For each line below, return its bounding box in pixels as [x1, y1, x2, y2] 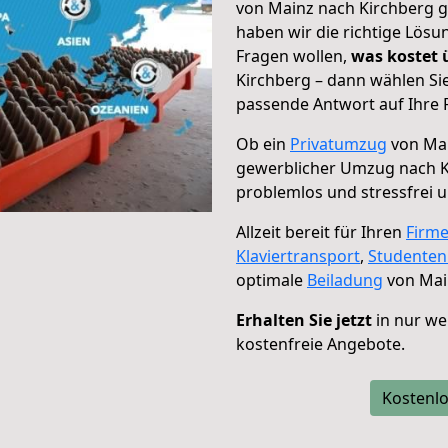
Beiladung [307, 269, 383, 291]
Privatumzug [290, 133, 387, 155]
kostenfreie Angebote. [236, 333, 405, 355]
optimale [236, 269, 307, 291]
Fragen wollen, [236, 45, 351, 67]
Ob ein [236, 133, 290, 155]
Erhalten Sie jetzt [236, 309, 372, 331]
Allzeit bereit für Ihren [236, 221, 406, 243]
